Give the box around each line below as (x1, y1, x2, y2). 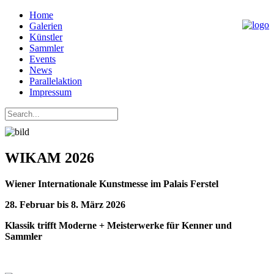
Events (29, 54, 56, 64)
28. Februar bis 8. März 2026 (5, 199, 125, 210)
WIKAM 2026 (5, 149, 94, 166)
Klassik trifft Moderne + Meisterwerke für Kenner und (5, 220, 232, 231)
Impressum (29, 87, 72, 97)
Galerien (29, 21, 62, 31)
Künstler (29, 32, 62, 42)
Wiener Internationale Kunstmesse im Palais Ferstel (5, 178, 218, 189)
